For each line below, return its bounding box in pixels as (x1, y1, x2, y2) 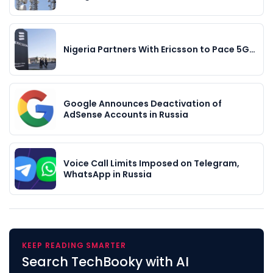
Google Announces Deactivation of (63, 97, 222, 110)
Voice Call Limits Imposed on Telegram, (63, 157, 239, 169)
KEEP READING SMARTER (22, 239, 127, 250)
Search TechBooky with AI (22, 252, 189, 271)
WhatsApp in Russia (63, 168, 152, 180)
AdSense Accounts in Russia (63, 108, 188, 121)
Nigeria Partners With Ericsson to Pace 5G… (63, 43, 255, 55)
